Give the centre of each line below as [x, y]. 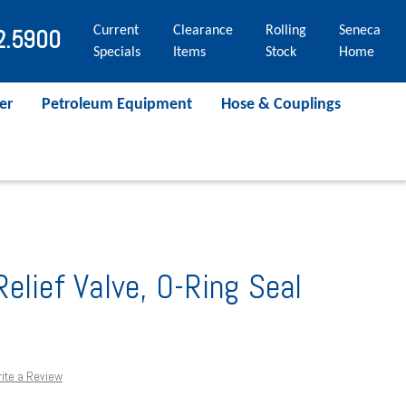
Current [116, 30]
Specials [116, 52]
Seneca [359, 30]
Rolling [285, 30]
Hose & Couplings [281, 104]
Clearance [203, 30]
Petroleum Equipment [117, 104]
